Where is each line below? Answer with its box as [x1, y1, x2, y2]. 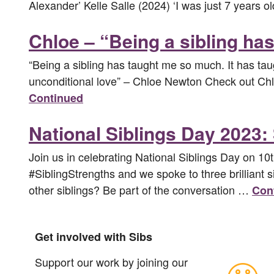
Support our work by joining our [35, 254, 188, 270]
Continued [29, 89, 83, 106]
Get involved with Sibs [35, 229, 152, 245]
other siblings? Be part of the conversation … [29, 181, 252, 198]
